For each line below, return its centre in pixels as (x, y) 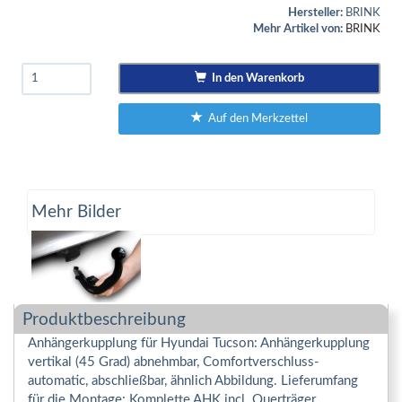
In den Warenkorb (255, 79)
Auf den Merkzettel (255, 119)
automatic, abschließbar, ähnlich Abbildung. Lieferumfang (193, 381)
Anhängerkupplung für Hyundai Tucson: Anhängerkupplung (199, 344)
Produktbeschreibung (104, 320)
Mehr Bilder (76, 212)
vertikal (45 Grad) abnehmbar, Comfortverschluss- (174, 363)
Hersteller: (315, 13)
